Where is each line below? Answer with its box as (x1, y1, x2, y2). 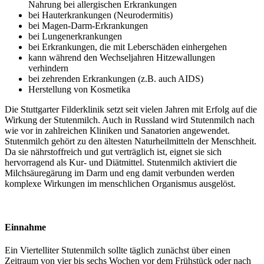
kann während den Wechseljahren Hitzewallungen (28, 52, 215, 63)
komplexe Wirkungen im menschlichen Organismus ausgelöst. (5, 179, 236, 189)
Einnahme (5, 222, 46, 232)
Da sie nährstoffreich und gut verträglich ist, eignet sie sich (5, 147, 222, 157)
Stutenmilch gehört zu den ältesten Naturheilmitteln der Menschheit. (5, 136, 256, 147)
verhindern (28, 63, 71, 74)
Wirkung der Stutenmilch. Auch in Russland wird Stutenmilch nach (5, 115, 255, 126)
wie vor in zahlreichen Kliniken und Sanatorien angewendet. (5, 126, 230, 136)
